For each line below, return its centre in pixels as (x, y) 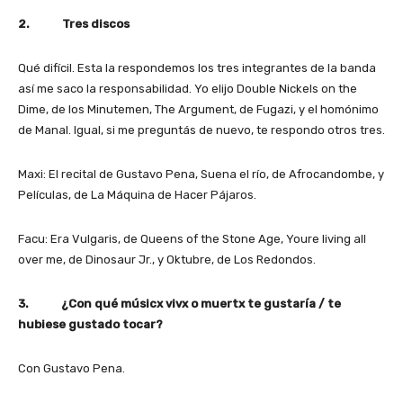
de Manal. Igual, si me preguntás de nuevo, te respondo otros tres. (201, 130)
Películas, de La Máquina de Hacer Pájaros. (137, 194)
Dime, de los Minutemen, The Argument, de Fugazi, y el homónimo (198, 109)
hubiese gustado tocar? (90, 324)
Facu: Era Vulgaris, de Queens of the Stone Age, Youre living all (192, 238)
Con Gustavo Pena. (72, 368)
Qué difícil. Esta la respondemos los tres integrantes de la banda (197, 67)
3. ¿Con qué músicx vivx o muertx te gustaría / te (179, 303)
